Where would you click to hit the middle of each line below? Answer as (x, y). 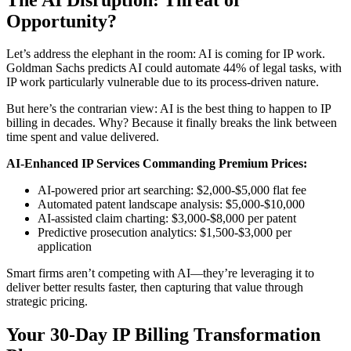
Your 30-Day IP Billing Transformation (163, 335)
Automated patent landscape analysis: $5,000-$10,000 (171, 204)
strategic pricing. (47, 302)
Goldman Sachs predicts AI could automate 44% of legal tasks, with (174, 68)
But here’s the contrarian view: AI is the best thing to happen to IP (168, 109)
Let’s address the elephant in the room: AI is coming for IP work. (166, 54)
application (65, 247)
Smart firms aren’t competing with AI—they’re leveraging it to (160, 273)
